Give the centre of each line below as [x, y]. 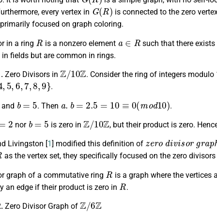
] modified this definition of [99, 144]
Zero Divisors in [32, 75]
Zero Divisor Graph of [42, 206]
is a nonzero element [80, 43]
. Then [49, 106]
